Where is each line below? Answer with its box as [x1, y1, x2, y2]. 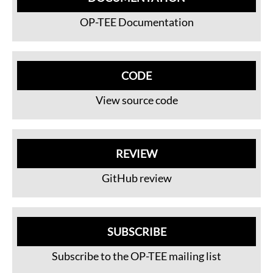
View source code [95, 93, 178, 107]
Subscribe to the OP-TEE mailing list [52, 249, 221, 263]
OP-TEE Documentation [79, 15, 194, 29]
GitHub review [101, 171, 172, 185]
